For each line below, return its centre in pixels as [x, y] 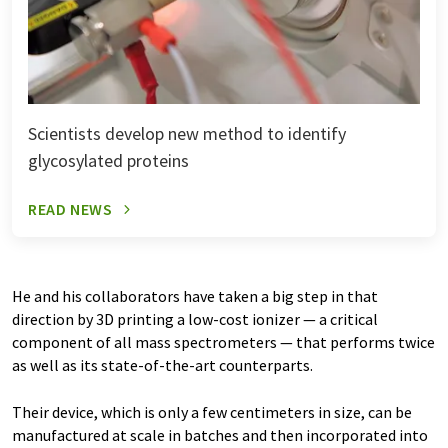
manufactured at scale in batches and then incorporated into [220, 435]
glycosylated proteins [108, 161]
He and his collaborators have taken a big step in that [195, 296]
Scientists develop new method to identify [187, 134]
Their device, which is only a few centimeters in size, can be [212, 412]
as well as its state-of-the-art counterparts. [164, 365]
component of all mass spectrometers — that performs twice [223, 342]
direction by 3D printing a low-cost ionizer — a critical [195, 319]
